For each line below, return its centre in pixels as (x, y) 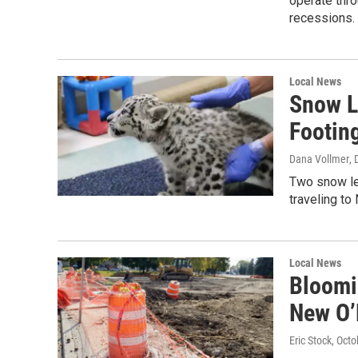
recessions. (322, 18)
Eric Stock (310, 340)
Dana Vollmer (319, 159)
